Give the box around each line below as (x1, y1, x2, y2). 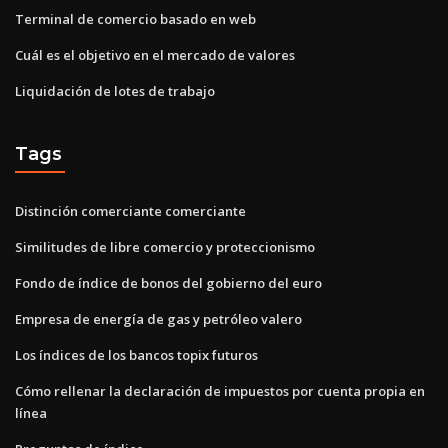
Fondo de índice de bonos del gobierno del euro (15, 273, 322, 292)
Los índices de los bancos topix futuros (15, 345, 258, 364)
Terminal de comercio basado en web (15, 9, 256, 28)
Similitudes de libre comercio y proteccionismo (15, 237, 315, 256)
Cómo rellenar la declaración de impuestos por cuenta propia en (15, 381, 425, 400)
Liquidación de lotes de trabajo (15, 81, 215, 100)
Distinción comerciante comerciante (15, 201, 246, 220)
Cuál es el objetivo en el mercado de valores (15, 45, 295, 64)
